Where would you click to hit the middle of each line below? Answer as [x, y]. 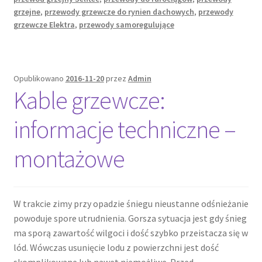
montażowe [69, 158]
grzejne [27, 12]
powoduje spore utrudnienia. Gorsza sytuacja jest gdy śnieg [130, 218]
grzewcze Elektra [44, 25]
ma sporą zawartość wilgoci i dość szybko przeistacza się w [130, 232]
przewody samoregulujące [126, 25]
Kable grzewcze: [89, 100]
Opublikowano [39, 78]
